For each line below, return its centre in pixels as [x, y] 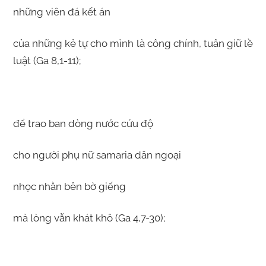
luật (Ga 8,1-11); [47, 61]
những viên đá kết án [61, 12]
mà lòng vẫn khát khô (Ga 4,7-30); [89, 218]
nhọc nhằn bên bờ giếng [69, 187]
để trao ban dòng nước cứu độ [83, 124]
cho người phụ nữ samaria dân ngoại [97, 155]
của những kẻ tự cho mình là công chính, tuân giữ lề [133, 44]
